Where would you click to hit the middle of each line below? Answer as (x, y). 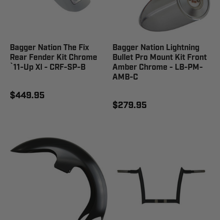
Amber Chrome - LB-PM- (158, 68)
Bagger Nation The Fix (49, 48)
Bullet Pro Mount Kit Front (160, 58)
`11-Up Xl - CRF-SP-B (48, 68)
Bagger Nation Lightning (156, 48)
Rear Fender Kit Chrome (54, 58)
